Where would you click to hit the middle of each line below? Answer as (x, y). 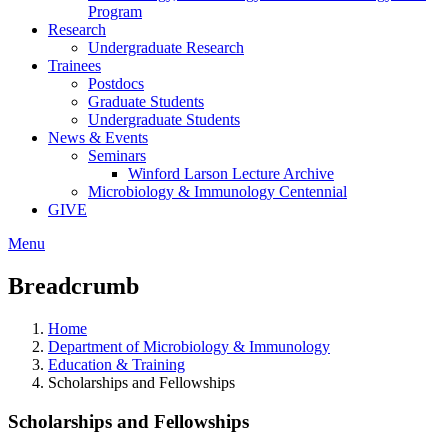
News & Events (98, 137)
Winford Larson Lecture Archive (231, 173)
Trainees (74, 65)
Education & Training (116, 364)
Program (115, 11)
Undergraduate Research (166, 47)
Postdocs (116, 83)
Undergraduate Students (164, 119)
